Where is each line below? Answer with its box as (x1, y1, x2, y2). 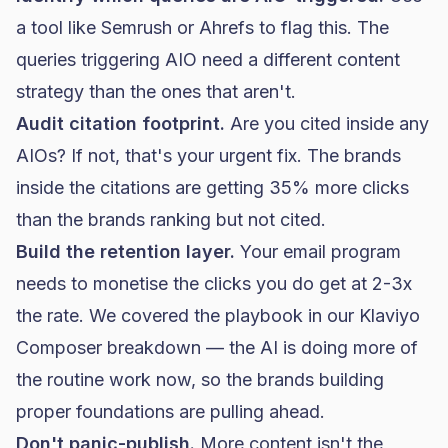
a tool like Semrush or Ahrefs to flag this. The (16, 17, 389, 38)
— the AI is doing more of (201, 337, 418, 358)
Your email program (235, 241, 401, 262)
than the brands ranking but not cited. (16, 209, 326, 230)
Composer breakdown (16, 337, 201, 358)
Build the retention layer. (16, 241, 235, 262)
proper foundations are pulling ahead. (16, 401, 325, 422)
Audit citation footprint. (16, 113, 225, 134)
